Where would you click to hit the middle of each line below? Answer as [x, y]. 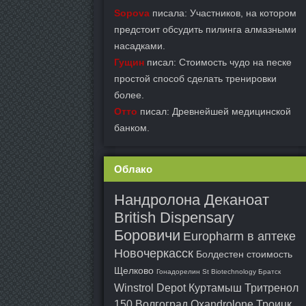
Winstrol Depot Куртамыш [178, 288]
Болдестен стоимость [244, 254]
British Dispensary [174, 218]
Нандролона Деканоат [192, 200]
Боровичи [147, 235]
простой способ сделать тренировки [195, 79]
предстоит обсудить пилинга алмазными [205, 29]
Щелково [134, 270]
